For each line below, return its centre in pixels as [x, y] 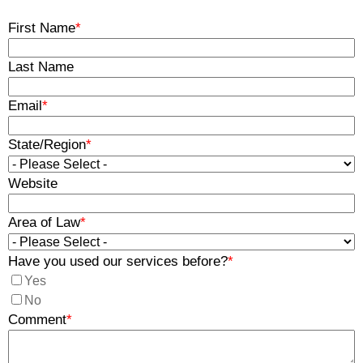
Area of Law [44, 223]
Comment [37, 320]
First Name [42, 28]
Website [33, 184]
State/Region [47, 145]
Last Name [41, 67]
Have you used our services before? [118, 262]
